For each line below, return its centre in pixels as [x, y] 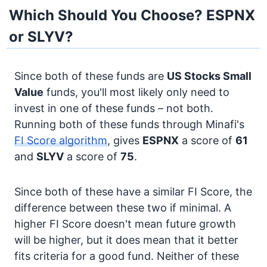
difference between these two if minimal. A [123, 208]
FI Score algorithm [61, 140]
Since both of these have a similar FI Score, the [133, 192]
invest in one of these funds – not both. [114, 108]
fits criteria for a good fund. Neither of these [127, 256]
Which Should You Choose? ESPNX [132, 15]
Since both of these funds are [91, 76]
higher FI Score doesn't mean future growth [125, 224]
